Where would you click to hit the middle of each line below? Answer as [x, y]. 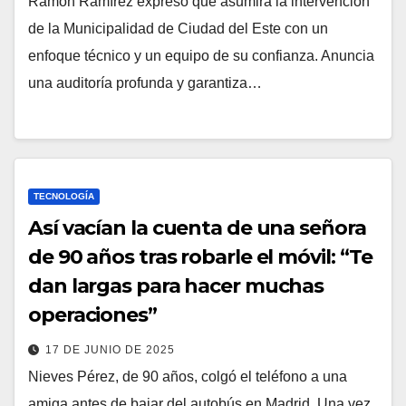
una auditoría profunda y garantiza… [145, 83]
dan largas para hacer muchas [176, 285]
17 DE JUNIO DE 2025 [110, 349]
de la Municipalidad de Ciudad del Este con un [178, 29]
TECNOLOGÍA [64, 196]
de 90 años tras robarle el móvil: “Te [201, 256]
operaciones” [92, 314]
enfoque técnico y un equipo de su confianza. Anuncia [201, 56]
